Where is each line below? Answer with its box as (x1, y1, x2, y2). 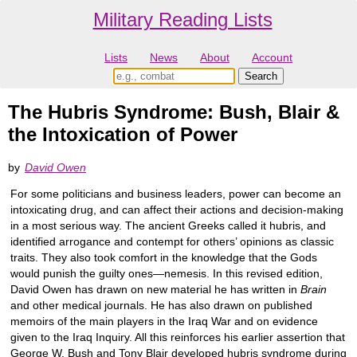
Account (252, 51, 292, 65)
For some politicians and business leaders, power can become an (10, 186, 341, 200)
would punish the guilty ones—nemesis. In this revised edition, (10, 266, 323, 280)
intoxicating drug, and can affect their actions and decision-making (10, 202, 343, 216)
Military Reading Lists (92, 9, 273, 30)
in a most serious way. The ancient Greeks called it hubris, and (10, 218, 326, 232)
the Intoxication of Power (8, 124, 237, 146)
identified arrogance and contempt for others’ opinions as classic (10, 234, 334, 248)
